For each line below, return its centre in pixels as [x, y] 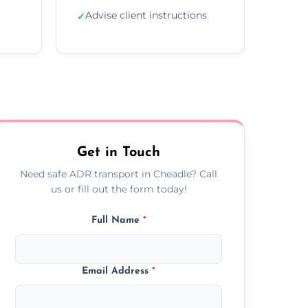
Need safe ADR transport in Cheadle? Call [119, 174]
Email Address [117, 271]
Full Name [117, 220]
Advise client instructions [146, 15]
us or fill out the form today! [119, 189]
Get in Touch [119, 152]
